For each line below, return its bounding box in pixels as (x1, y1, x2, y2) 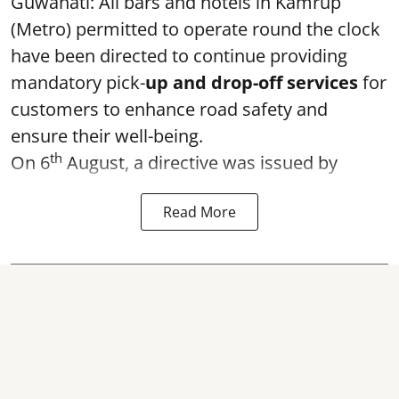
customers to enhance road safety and (11, 97, 328, 121)
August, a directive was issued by (62, 151, 338, 175)
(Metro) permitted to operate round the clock (11, 17, 380, 41)
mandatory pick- (11, 70, 145, 94)
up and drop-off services (145, 70, 358, 94)
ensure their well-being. (11, 124, 203, 148)
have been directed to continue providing (11, 44, 347, 68)
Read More (163, 202, 236, 222)
